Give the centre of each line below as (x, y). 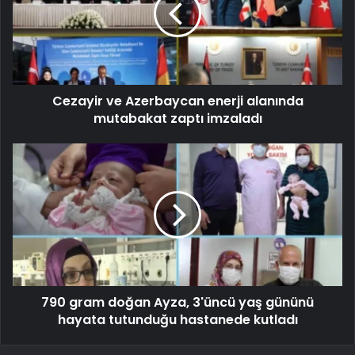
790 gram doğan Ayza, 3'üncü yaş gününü (177, 302)
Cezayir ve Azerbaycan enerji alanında (177, 101)
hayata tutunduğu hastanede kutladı (177, 319)
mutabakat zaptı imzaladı (177, 118)
